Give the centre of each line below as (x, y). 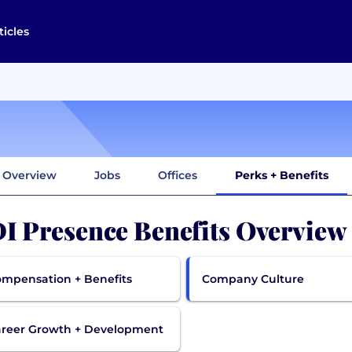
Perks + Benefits (282, 175)
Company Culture (253, 279)
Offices (178, 175)
